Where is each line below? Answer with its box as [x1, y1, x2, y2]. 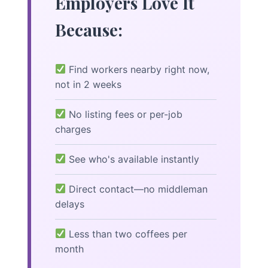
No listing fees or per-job [66, 108, 183, 120]
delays [55, 197, 84, 210]
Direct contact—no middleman [66, 182, 208, 195]
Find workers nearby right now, [66, 63, 210, 75]
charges [55, 123, 91, 135]
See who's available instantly [66, 153, 200, 165]
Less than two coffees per [66, 227, 188, 240]
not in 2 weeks [55, 78, 121, 90]
